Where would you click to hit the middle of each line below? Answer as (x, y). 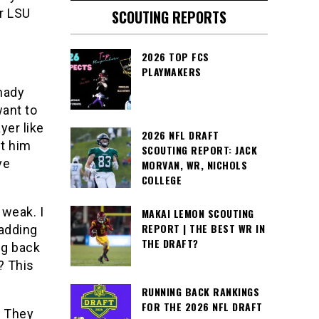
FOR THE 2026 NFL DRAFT (202, 307)
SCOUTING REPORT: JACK (199, 150)
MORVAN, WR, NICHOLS (194, 165)
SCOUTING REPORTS (169, 17)
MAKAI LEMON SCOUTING (198, 213)
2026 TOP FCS (175, 57)
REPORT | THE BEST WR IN (203, 228)
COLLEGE (161, 180)
